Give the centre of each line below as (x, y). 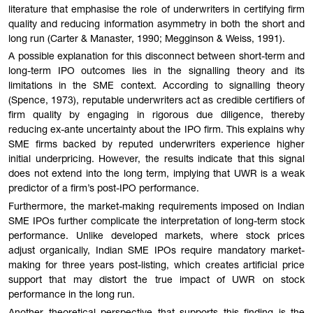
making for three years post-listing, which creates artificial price (156, 267)
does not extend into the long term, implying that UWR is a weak (156, 175)
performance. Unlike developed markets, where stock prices (156, 237)
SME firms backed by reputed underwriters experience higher (156, 146)
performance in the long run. (72, 296)
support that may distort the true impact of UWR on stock (156, 281)
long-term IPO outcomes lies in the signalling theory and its (156, 72)
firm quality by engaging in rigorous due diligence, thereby (156, 116)
